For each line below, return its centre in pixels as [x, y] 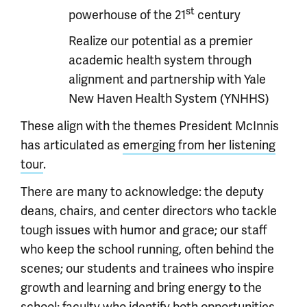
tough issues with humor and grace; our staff [144, 230]
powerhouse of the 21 [127, 15]
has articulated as [72, 145]
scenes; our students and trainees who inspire [147, 268]
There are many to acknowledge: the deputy [142, 192]
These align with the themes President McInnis [150, 126]
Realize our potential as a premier [161, 41]
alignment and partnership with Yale [167, 79]
